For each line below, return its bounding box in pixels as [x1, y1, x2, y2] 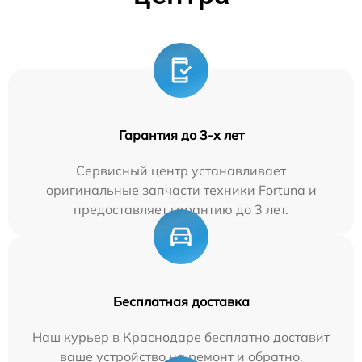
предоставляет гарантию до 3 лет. [74, 200, 288, 217]
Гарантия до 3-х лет [118, 126, 244, 143]
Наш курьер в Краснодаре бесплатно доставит [32, 328, 330, 345]
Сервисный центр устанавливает [76, 162, 286, 179]
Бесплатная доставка [112, 293, 250, 309]
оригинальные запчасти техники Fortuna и [45, 181, 317, 198]
